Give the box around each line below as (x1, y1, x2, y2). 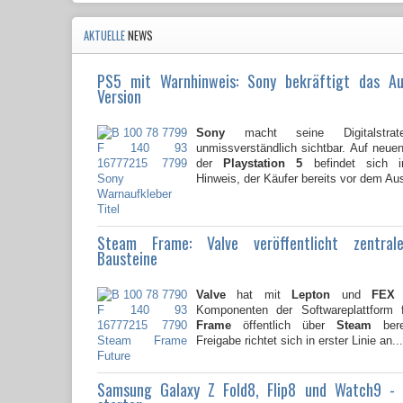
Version (97, 85, 141, 109)
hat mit (226, 288, 292, 302)
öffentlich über (231, 318, 336, 333)
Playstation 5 (223, 157, 303, 171)
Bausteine (97, 246, 157, 271)
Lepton (291, 288, 331, 302)
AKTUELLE (84, 27, 128, 45)
